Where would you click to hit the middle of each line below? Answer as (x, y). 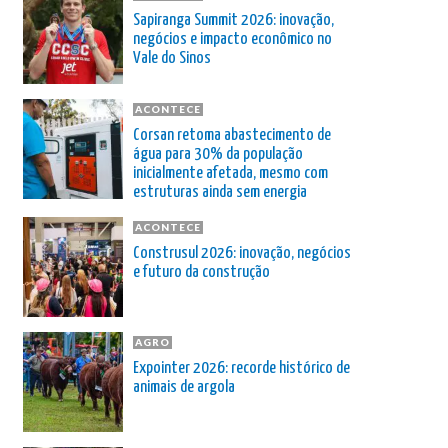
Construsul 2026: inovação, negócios (242, 253)
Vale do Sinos (172, 58)
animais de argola (184, 387)
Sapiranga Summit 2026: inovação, (233, 20)
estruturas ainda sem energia (220, 192)
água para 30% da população (218, 154)
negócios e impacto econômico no (232, 39)
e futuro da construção (201, 272)
